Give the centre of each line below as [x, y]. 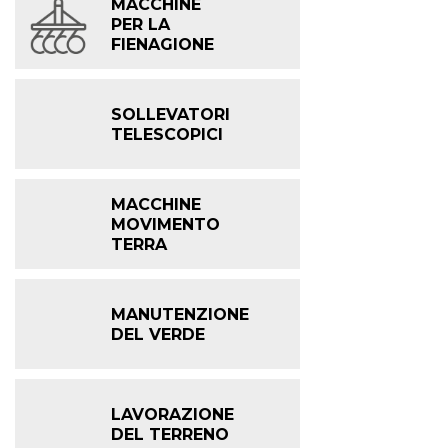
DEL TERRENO [170, 434]
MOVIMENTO [165, 224]
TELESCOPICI [167, 134]
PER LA [140, 24]
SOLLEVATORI [170, 114]
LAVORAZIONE [172, 414]
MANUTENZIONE [180, 314]
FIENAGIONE [162, 44]
